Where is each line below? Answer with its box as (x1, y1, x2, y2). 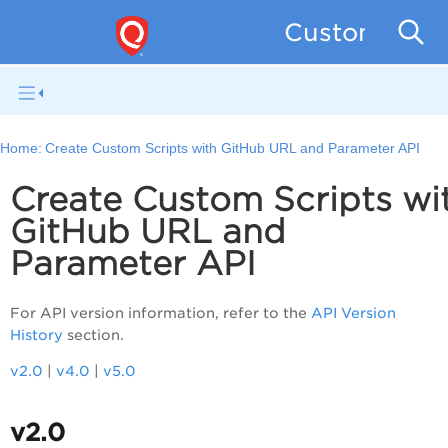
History (10, 327, 63, 344)
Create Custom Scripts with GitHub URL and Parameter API (45, 141, 421, 157)
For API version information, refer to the (10, 305, 307, 322)
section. (67, 327, 124, 344)
